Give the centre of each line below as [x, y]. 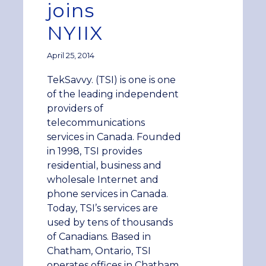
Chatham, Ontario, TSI [99, 251]
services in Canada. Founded [114, 137]
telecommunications [96, 122]
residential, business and [104, 165]
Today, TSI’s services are [102, 208]
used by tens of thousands [110, 222]
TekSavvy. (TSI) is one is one [111, 80]
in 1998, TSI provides [94, 151]
